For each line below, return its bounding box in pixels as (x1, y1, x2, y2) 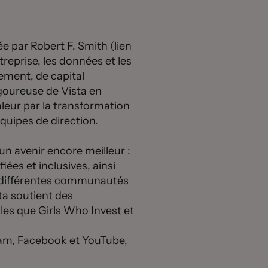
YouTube (82, 234, 124, 247)
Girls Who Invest (38, 204, 121, 217)
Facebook (17, 234, 67, 247)
